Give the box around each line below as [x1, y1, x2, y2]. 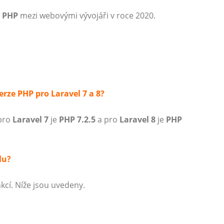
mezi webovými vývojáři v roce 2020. [18, 10, 155, 21]
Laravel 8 [119, 114, 155, 125]
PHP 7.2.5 [59, 114, 95, 125]
